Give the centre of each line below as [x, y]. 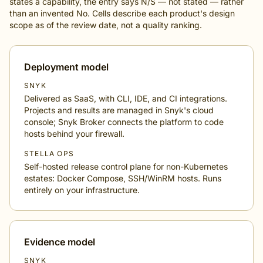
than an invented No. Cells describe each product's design [122, 13]
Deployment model [66, 67]
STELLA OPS [49, 154]
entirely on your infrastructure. [82, 190]
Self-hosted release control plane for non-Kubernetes [126, 166]
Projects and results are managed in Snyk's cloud [119, 110]
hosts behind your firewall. [74, 134]
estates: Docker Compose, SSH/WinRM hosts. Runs [123, 178]
